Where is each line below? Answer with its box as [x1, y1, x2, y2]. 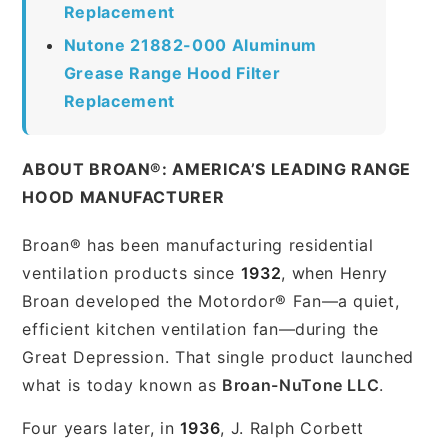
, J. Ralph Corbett [220, 417, 364, 438]
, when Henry [281, 262, 388, 283]
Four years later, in [22, 417, 180, 438]
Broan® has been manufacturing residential [22, 234, 374, 255]
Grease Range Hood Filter [63, 62, 281, 83]
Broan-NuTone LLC [222, 374, 380, 395]
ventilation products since [22, 262, 241, 283]
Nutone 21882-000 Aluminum [63, 34, 317, 55]
